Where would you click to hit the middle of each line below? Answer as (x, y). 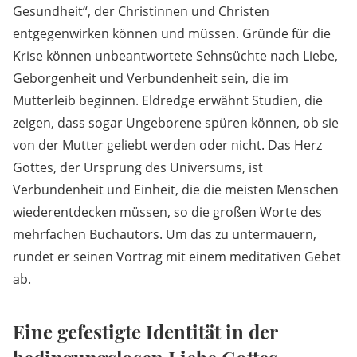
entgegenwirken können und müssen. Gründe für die (172, 33)
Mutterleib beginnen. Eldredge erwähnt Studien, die (168, 100)
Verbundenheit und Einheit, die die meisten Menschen (176, 189)
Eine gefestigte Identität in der (145, 331)
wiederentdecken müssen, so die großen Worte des (167, 212)
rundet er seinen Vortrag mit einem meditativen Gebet (177, 256)
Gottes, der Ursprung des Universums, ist (138, 167)
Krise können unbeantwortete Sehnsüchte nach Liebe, (175, 55)
